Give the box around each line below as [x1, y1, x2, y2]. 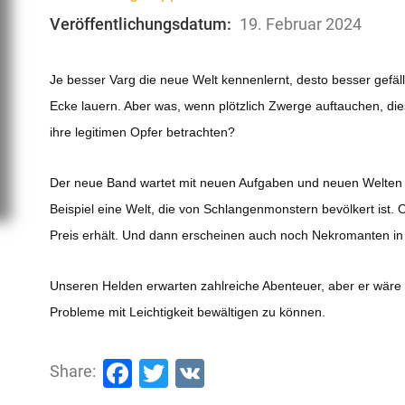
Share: [50, 361, 97, 381]
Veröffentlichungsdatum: [50, 14, 232, 33]
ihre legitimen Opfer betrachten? [50, 124, 236, 139]
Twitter [168, 353, 258, 389]
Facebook [132, 353, 258, 389]
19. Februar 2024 [240, 14, 363, 33]
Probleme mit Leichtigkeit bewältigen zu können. [50, 304, 326, 319]
